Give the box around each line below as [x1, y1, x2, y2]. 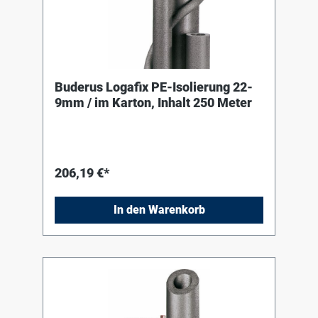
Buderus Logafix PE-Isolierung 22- [55, 79, 253, 95]
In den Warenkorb [113, 203, 205, 217]
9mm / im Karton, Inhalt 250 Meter [55, 95, 252, 111]
